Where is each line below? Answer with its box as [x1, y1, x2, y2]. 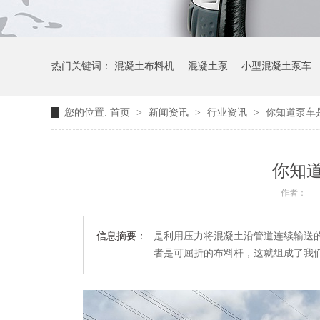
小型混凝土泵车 [241, 61, 311, 71]
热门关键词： [51, 61, 114, 71]
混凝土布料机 [114, 61, 174, 71]
